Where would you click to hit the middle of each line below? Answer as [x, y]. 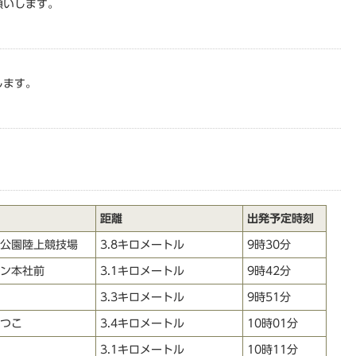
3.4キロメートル [142, 323]
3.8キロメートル [142, 244]
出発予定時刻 [281, 218]
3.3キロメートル [142, 297]
